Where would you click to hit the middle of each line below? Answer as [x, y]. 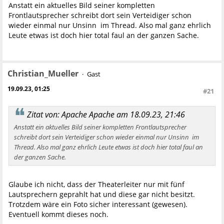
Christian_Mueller [43, 74]
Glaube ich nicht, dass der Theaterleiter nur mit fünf [96, 184]
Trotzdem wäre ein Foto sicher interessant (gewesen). [98, 204]
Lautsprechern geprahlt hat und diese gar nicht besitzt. [102, 194]
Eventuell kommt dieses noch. [58, 214]
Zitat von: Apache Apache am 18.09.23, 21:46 [106, 115]
